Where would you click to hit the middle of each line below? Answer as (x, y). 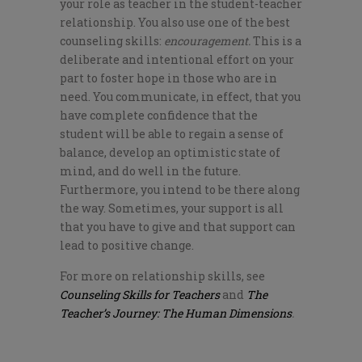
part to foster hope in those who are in (168, 78)
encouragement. (208, 41)
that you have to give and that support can (178, 227)
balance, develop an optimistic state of (170, 153)
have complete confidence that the (159, 116)
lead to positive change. (127, 246)
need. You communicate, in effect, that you (180, 97)
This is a (277, 41)
